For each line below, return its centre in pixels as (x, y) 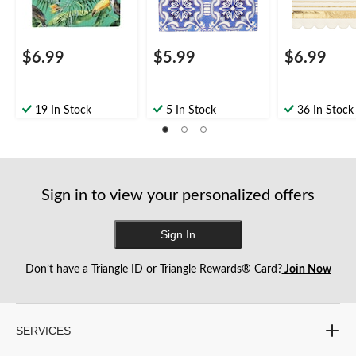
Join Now (306, 269)
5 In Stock (191, 110)
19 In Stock (63, 110)
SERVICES (44, 330)
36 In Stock (325, 110)
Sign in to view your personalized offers (178, 195)
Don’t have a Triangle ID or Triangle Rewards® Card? (153, 269)
